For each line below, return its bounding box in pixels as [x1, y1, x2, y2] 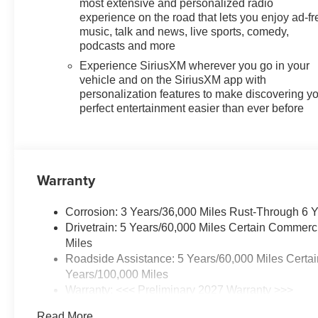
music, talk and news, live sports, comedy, [79, 26, 290, 38]
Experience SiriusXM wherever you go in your [79, 60, 310, 72]
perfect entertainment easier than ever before [79, 102, 305, 115]
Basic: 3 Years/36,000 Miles [65, 300, 206, 312]
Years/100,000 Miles [65, 268, 169, 281]
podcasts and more [79, 40, 176, 53]
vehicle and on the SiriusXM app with [79, 74, 267, 87]
